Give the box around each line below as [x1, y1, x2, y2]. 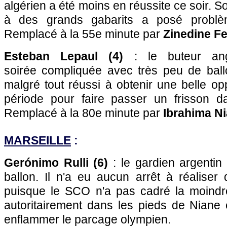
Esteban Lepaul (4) [4, 50, 124, 63]
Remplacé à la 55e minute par [4, 27, 163, 41]
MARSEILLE [4, 134, 71, 147]
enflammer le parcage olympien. [4, 213, 171, 226]
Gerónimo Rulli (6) [4, 156, 108, 169]
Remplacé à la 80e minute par [4, 106, 163, 120]
